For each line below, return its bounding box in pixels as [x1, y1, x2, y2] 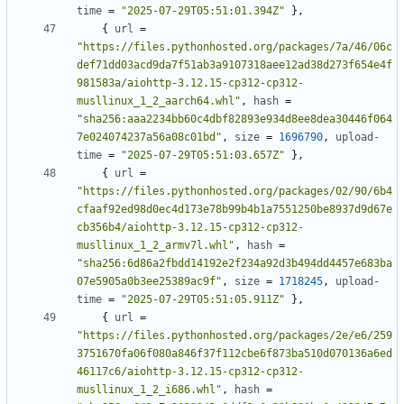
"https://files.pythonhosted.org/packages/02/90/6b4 [77, 185, 392, 198]
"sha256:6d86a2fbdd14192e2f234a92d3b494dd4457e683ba [77, 257, 392, 271]
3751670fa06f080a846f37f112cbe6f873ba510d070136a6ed [77, 347, 392, 361]
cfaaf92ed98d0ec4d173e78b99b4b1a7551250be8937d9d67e [77, 203, 392, 216]
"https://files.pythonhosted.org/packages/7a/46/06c [77, 41, 392, 54]
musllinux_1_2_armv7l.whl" [77, 239, 234, 252]
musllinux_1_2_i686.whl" [77, 383, 222, 397]
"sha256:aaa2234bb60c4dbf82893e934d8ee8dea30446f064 [77, 113, 392, 126]
